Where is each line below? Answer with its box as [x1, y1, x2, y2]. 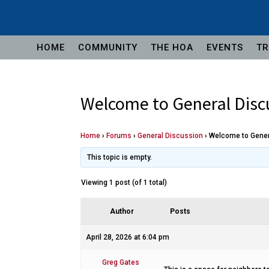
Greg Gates [101, 258, 139, 267]
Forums [106, 131, 132, 140]
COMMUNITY [78, 41, 138, 53]
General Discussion [138, 131, 204, 140]
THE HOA [151, 41, 193, 53]
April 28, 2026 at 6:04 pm [86, 232, 170, 241]
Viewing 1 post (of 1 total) [81, 178, 168, 187]
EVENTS [207, 41, 243, 53]
